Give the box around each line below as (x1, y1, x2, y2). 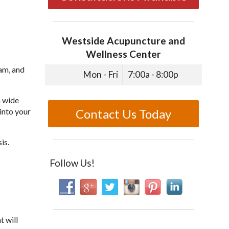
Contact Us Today (75, 106, 171, 121)
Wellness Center (85, 48, 161, 60)
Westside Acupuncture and (61, 35, 185, 47)
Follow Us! (49, 157, 95, 169)
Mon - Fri (83, 69, 119, 80)
